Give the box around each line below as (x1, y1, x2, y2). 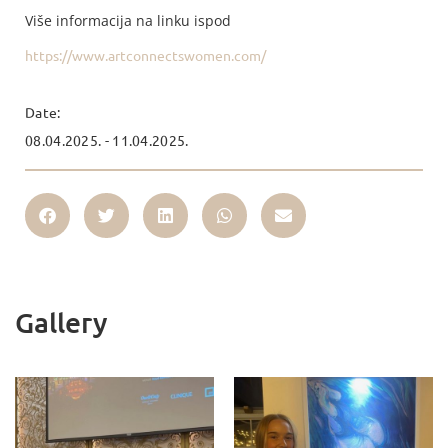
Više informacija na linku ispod (25, 10, 231, 30)
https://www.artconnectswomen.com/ (25, 46, 266, 65)
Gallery (15, 304, 108, 339)
